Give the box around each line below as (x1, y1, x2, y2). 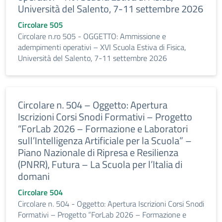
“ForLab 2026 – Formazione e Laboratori (18, 121, 188, 136)
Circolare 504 (18, 186, 63, 198)
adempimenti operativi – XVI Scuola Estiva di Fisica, (18, 41, 186, 53)
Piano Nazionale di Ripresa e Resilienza (18, 145, 178, 160)
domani (18, 168, 50, 184)
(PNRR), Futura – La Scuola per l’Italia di (18, 157, 182, 172)
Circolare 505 (18, 19, 63, 31)
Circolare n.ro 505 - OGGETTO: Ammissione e (18, 30, 166, 42)
